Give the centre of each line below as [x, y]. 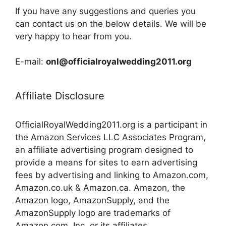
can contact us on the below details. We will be [111, 23]
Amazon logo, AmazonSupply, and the [92, 201]
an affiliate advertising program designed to [104, 150]
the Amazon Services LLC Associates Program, [110, 137]
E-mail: [31, 62]
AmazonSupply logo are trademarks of [93, 213]
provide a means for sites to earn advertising [106, 163]
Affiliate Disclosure [60, 96]
